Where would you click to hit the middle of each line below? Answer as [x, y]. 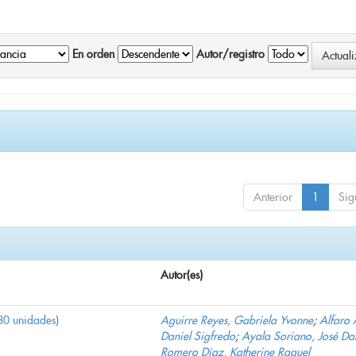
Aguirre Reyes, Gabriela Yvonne [237, 321]
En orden [93, 54]
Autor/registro [230, 54]
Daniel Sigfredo [198, 337]
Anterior [273, 197]
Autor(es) [182, 275]
